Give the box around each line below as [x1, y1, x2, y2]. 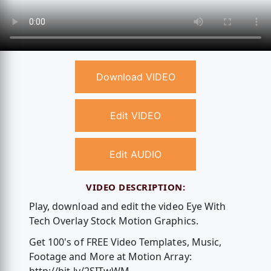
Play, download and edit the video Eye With [28, 200, 226, 214]
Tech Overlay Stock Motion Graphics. [28, 214, 198, 228]
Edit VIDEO [110, 109, 161, 122]
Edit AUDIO [109, 148, 162, 161]
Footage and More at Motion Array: [28, 250, 192, 264]
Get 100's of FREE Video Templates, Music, [28, 235, 222, 249]
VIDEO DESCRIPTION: [86, 180, 185, 193]
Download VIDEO [96, 71, 175, 83]
